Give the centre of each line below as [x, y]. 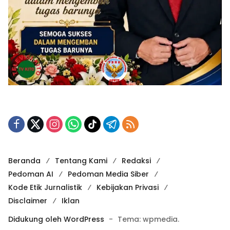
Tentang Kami [81, 161]
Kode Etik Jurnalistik [45, 188]
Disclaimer [28, 201]
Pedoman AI [31, 174]
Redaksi [136, 161]
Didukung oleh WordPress [56, 219]
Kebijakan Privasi [128, 188]
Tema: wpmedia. [148, 219]
